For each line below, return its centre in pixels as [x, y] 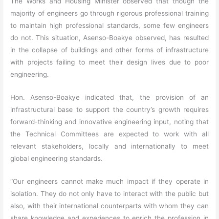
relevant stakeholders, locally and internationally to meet [109, 146]
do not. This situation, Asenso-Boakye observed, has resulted [109, 38]
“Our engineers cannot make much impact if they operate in [109, 181]
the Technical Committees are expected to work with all [109, 134]
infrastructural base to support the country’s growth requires [109, 110]
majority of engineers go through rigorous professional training [109, 13]
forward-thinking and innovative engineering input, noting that [109, 122]
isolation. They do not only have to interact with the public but [109, 193]
